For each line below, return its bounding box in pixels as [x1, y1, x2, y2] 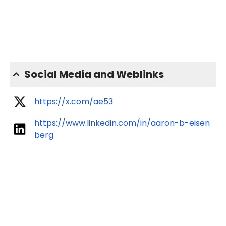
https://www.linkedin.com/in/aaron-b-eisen [34, 117, 210, 129]
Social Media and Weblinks [24, 67, 164, 82]
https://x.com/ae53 [34, 96, 113, 108]
